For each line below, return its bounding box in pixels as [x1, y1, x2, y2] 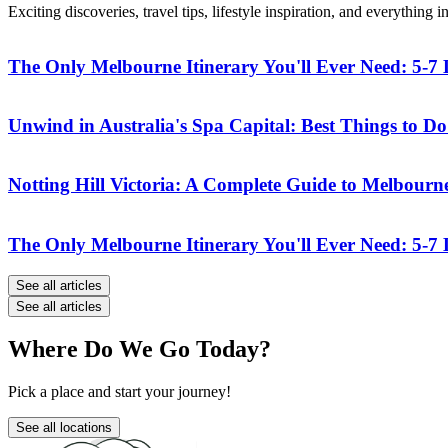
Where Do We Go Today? [8, 336, 271, 363]
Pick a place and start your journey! [8, 383, 231, 401]
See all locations [16, 420, 112, 436]
